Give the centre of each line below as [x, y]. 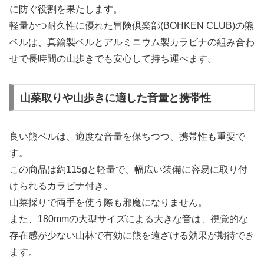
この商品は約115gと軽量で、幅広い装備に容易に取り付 [128, 169]
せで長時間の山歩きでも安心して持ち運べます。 [113, 58]
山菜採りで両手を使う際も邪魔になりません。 [108, 202]
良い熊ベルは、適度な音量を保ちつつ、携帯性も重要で [127, 136]
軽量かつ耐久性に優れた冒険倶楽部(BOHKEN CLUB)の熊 [132, 25]
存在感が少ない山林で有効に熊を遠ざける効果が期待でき [132, 235]
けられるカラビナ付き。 [61, 186]
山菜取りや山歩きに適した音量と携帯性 [115, 98]
